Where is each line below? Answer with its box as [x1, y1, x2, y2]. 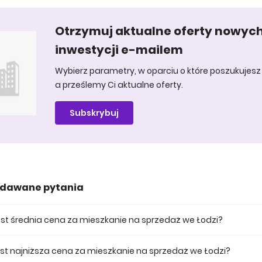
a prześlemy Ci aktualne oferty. [55, 79, 183, 91]
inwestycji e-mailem [55, 42, 183, 58]
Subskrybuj [70, 107, 119, 119]
